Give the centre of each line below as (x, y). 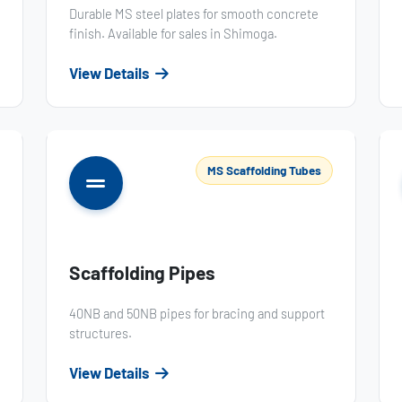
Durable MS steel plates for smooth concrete (193, 13)
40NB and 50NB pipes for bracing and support (197, 313)
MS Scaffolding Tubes (265, 170)
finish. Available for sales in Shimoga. (173, 33)
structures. (100, 332)
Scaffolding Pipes (142, 272)
